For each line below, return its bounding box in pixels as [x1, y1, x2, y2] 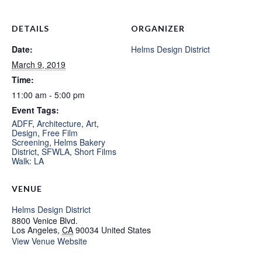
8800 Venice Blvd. [12, 215, 78, 227]
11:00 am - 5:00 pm [12, 89, 85, 101]
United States [101, 224, 151, 236]
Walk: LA [12, 155, 44, 167]
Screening [12, 136, 49, 149]
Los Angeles [12, 224, 57, 236]
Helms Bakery [54, 136, 105, 149]
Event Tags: [12, 104, 59, 116]
